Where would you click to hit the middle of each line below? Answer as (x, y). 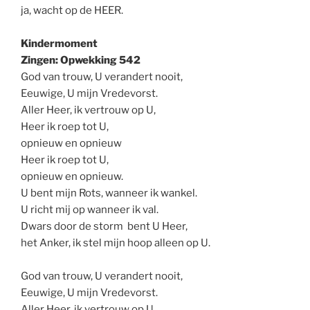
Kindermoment (59, 43)
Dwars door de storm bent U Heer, (104, 226)
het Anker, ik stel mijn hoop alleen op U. (116, 243)
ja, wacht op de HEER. (72, 10)
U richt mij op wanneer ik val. (90, 209)
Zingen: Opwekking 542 (81, 60)
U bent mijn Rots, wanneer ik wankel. (109, 193)
